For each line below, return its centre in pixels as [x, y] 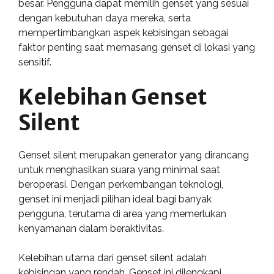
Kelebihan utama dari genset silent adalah [113, 258]
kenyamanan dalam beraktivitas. [91, 228]
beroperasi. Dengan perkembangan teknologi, [121, 184]
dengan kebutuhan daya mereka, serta [105, 18]
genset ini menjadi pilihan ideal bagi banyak [115, 199]
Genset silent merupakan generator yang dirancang [134, 155]
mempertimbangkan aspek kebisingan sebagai [123, 33]
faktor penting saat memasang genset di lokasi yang [137, 47]
